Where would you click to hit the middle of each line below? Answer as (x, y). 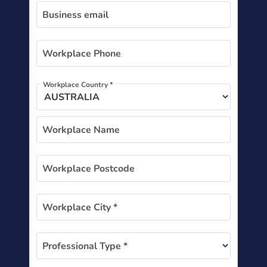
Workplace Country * (77, 85)
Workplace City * (80, 207)
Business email (75, 15)
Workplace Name (81, 130)
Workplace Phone (81, 53)
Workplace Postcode (88, 168)
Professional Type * (85, 246)
